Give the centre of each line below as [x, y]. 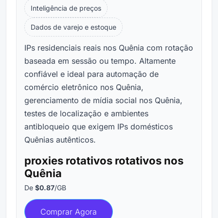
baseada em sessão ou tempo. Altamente [100, 61]
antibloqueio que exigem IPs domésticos [99, 126]
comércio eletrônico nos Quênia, [84, 87]
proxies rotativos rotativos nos [104, 160]
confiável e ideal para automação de [91, 74]
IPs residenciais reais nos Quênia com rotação [109, 47]
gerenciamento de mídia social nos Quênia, [103, 100]
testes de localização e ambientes [86, 113]
